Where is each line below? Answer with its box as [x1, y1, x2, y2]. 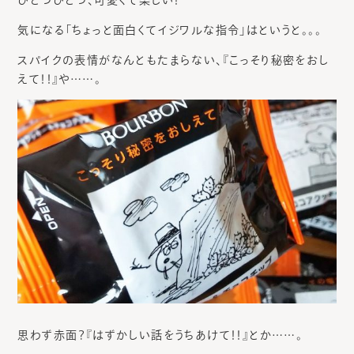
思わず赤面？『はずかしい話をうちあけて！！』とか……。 [17, 329, 303, 341]
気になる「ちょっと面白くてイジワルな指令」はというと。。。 [17, 24, 322, 36]
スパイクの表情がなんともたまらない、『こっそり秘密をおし [17, 54, 330, 66]
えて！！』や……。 [17, 73, 101, 85]
